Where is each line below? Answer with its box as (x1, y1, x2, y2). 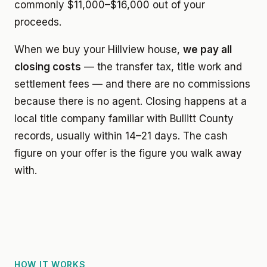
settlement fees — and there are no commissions (14, 77, 250, 90)
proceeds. (14, 15, 61, 28)
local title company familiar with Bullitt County (14, 112, 234, 125)
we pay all (183, 43, 232, 55)
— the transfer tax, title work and (81, 60, 242, 73)
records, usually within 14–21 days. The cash (14, 129, 228, 142)
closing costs (14, 60, 81, 73)
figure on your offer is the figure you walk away (14, 147, 242, 159)
